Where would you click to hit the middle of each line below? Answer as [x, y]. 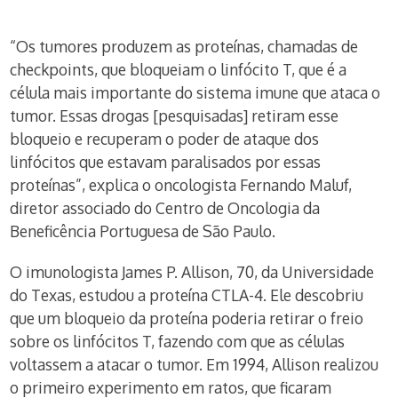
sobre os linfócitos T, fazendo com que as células [178, 341]
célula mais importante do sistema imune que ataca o [195, 92]
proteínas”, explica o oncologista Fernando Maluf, [181, 185]
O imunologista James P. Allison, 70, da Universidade [192, 272]
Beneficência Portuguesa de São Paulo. [143, 231]
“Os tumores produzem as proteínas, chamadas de [184, 46]
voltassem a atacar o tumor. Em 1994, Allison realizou [195, 364]
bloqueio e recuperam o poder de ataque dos [165, 139]
